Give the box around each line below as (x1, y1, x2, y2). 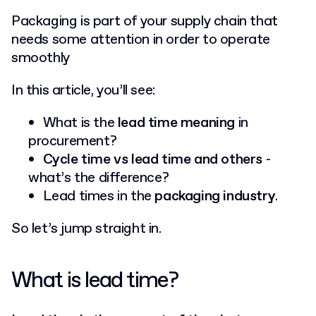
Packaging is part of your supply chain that (11, 12, 278, 31)
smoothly (11, 49, 70, 68)
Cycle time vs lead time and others (42, 150, 263, 169)
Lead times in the (42, 187, 155, 206)
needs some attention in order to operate (11, 30, 271, 49)
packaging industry (154, 187, 276, 206)
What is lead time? (11, 266, 178, 296)
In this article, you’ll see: (11, 81, 155, 100)
